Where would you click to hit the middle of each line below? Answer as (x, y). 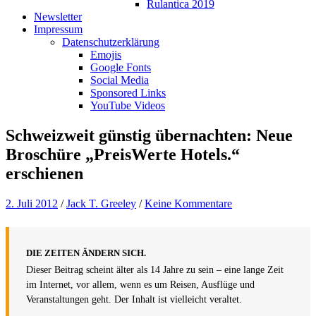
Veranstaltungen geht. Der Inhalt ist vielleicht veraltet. (134, 299)
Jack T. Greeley (101, 203)
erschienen (44, 173)
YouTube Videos (128, 105)
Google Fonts (121, 67)
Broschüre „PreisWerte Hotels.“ (123, 154)
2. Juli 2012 (32, 203)
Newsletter (58, 17)
